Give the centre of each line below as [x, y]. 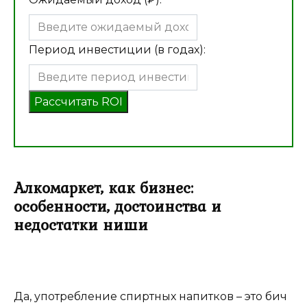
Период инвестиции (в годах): [117, 50]
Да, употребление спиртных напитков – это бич [150, 296]
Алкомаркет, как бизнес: [103, 187]
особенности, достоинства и [118, 206]
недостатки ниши [81, 224]
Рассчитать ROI [78, 102]
